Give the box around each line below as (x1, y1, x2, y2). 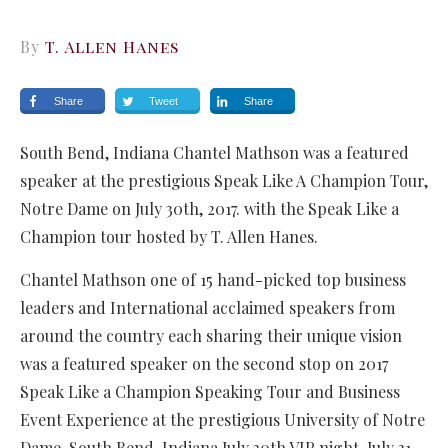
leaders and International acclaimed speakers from (20, 297, 395, 319)
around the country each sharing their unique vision (20, 325, 402, 347)
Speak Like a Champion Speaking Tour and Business (20, 381, 400, 403)
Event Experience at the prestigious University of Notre (20, 409, 425, 431)
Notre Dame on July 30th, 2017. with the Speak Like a (20, 198, 399, 220)
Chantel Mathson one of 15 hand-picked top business (20, 269, 406, 291)
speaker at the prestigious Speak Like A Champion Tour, (20, 170, 428, 192)
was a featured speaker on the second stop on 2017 (20, 353, 388, 375)
